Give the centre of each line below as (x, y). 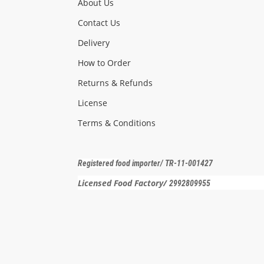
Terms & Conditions (117, 123)
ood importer (139, 163)
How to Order (104, 63)
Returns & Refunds (115, 83)
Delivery (95, 43)
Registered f (98, 163)
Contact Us (99, 23)
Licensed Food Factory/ (123, 183)
